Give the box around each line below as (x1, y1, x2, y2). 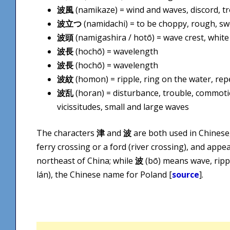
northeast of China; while (36, 155, 135, 166)
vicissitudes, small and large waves (57, 101, 189, 112)
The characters (36, 127, 97, 139)
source (172, 168, 199, 180)
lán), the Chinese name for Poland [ (36, 168, 172, 180)
